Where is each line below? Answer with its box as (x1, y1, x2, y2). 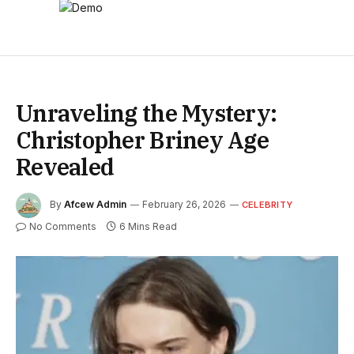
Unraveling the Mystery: (16, 98, 277, 128)
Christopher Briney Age (16, 125, 269, 155)
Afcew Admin (64, 198, 126, 211)
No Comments (29, 220, 96, 232)
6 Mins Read (119, 220, 177, 232)
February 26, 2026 (142, 198, 226, 211)
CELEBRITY (242, 199, 292, 211)
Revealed (16, 152, 115, 182)
